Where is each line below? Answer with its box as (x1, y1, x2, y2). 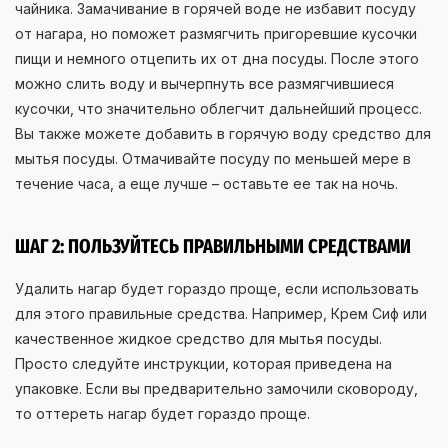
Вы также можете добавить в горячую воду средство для (15, 124, 431, 142)
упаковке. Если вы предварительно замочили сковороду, (15, 379, 418, 397)
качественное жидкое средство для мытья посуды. (15, 329, 382, 347)
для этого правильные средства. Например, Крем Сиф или (15, 304, 427, 322)
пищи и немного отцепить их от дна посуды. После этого (15, 49, 419, 67)
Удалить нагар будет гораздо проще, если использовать (15, 279, 419, 297)
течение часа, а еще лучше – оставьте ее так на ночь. (15, 174, 398, 192)
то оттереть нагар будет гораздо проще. (15, 404, 310, 422)
